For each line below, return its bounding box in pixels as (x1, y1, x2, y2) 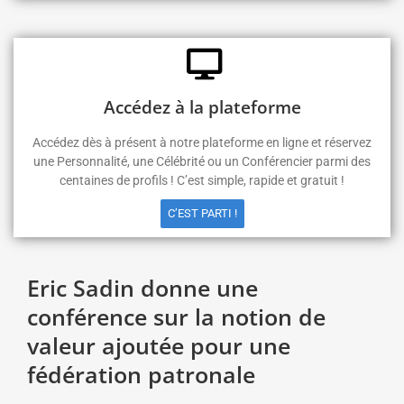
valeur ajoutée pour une (27, 330, 290, 361)
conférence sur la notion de (27, 301, 326, 332)
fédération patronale (27, 359, 255, 390)
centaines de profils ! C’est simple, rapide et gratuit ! (60, 173, 344, 188)
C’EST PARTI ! (167, 207, 237, 220)
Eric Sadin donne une (27, 272, 258, 303)
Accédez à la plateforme (103, 95, 301, 119)
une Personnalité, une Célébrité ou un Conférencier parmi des (33, 154, 371, 169)
